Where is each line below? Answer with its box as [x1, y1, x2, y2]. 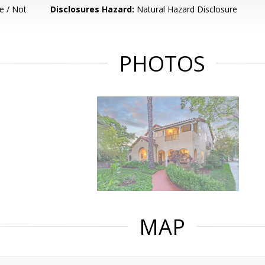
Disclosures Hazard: [50, 4, 135, 15]
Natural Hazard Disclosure [134, 4, 238, 15]
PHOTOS [119, 49, 205, 78]
